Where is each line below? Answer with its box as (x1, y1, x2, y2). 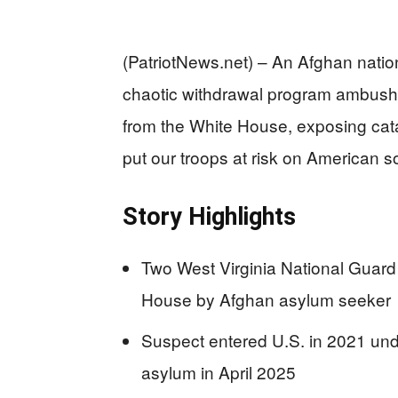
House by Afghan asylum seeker (141, 286, 391, 311)
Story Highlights (123, 202, 296, 231)
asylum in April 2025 (141, 359, 296, 384)
